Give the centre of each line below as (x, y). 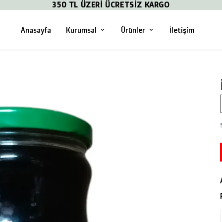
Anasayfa (36, 30)
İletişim (182, 30)
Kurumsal (81, 30)
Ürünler (133, 30)
